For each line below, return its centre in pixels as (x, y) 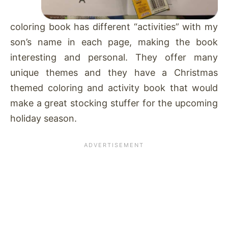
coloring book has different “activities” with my (114, 26)
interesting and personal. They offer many (114, 57)
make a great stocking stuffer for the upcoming (114, 103)
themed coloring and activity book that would (114, 88)
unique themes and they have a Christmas (114, 72)
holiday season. (44, 118)
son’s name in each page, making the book (114, 42)
